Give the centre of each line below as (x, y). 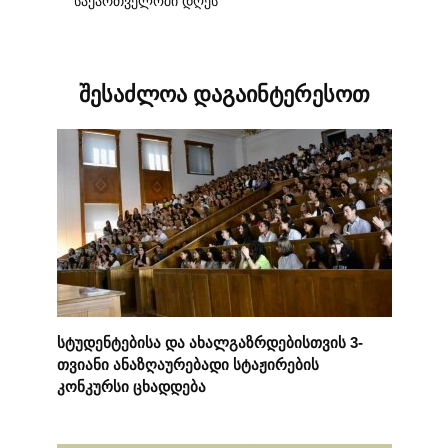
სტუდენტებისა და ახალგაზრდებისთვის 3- (209, 342)
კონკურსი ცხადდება (131, 386)
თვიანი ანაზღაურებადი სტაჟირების (187, 364)
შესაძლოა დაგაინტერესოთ (224, 95)
